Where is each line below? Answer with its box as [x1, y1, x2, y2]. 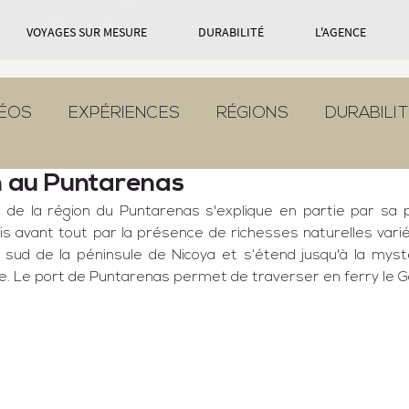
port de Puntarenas [35, 270, 170, 285]
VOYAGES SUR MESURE [26, 24, 147, 40]
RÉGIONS [216, 105, 288, 122]
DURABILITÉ [198, 24, 264, 40]
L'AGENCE [315, 24, 366, 40]
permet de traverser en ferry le [170, 270, 398, 285]
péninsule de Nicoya [77, 248, 216, 263]
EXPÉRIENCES [68, 105, 180, 122]
